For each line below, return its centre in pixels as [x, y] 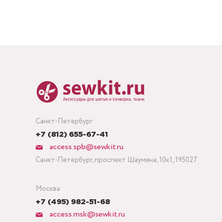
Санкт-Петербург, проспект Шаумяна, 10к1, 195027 [116, 160]
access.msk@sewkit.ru [86, 214]
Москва [48, 189]
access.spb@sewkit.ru [85, 147]
